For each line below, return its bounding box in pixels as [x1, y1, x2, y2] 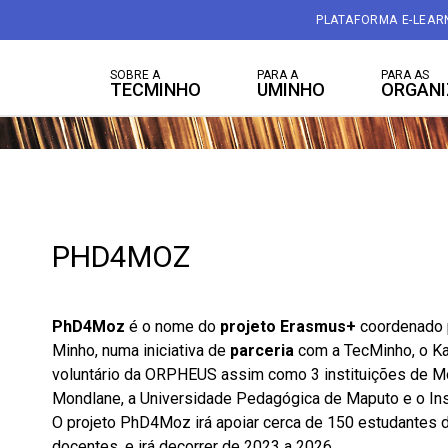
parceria [230, 341, 298, 360]
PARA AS [381, 68, 429, 82]
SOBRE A [110, 68, 160, 82]
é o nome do [125, 317, 220, 336]
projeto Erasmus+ [220, 317, 356, 336]
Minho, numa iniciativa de [52, 341, 230, 360]
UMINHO [257, 79, 325, 100]
